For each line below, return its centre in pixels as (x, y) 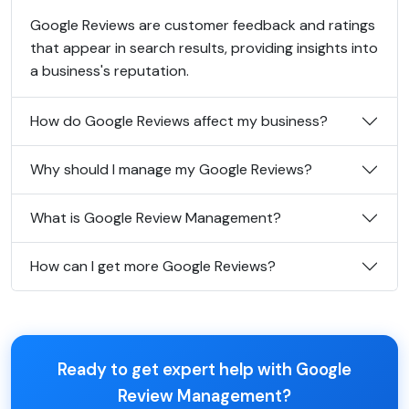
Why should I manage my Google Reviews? (171, 169)
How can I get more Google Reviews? (153, 266)
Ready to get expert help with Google (204, 369)
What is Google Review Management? (156, 218)
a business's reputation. (110, 70)
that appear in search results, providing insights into (204, 47)
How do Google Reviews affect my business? (179, 121)
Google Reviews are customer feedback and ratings (203, 25)
